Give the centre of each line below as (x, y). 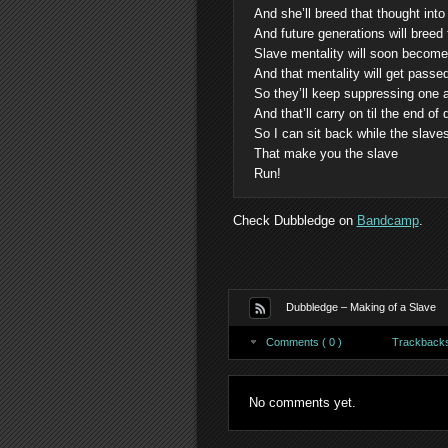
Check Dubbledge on (294, 220)
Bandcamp (387, 220)
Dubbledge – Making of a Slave (360, 307)
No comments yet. (302, 402)
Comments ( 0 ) (303, 342)
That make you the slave (325, 153)
